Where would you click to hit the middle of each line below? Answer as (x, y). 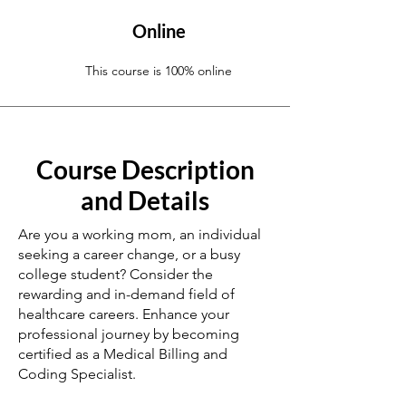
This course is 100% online (159, 71)
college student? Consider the (116, 274)
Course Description (145, 169)
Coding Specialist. (77, 374)
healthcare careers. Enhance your (124, 314)
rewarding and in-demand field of (126, 294)
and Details (145, 200)
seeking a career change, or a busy (129, 254)
